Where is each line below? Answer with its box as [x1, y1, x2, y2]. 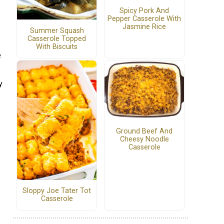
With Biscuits [36, 42, 77, 51]
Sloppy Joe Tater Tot [22, 186, 91, 195]
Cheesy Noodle [119, 134, 169, 143]
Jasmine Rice [122, 22, 166, 31]
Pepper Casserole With [107, 14, 181, 23]
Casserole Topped [27, 34, 86, 43]
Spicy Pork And [119, 6, 169, 15]
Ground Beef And [116, 126, 172, 135]
